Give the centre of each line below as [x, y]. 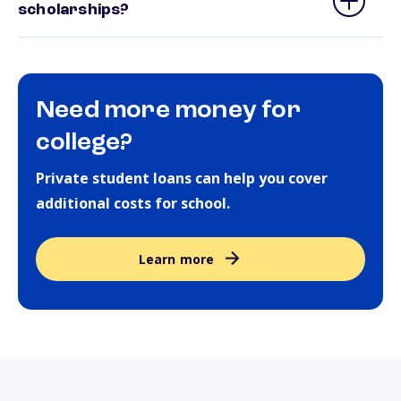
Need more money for [168, 111]
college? [85, 143]
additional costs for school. [133, 203]
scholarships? [74, 10]
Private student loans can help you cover [182, 178]
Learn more [176, 259]
